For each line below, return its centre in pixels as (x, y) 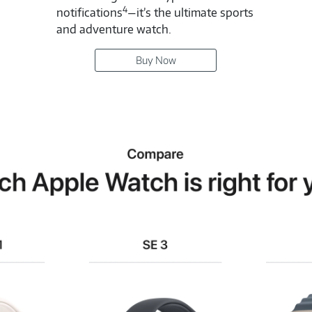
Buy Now (156, 60)
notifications (90, 13)
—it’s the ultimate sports (191, 13)
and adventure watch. (114, 30)
